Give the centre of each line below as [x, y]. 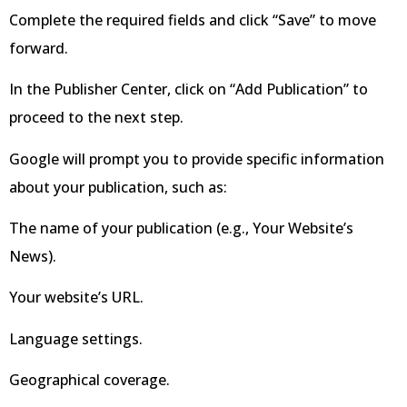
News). [33, 257]
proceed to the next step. [96, 118]
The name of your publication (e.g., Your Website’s [181, 228]
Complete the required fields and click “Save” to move [193, 20]
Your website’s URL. [76, 298]
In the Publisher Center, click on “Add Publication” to [189, 89]
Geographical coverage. [89, 380]
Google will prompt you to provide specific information [197, 159]
